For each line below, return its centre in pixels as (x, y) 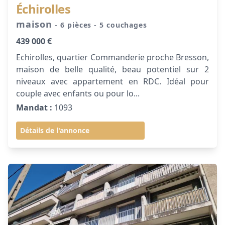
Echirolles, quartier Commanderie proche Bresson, (113, 57)
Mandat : (34, 107)
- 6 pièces (75, 25)
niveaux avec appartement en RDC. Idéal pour (113, 81)
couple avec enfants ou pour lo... (78, 93)
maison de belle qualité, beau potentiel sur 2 (113, 69)
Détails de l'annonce (55, 130)
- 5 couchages (121, 25)
